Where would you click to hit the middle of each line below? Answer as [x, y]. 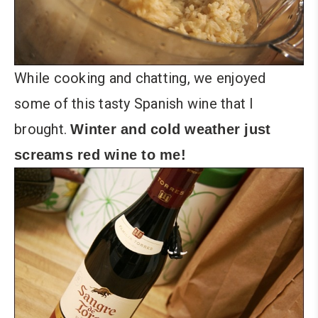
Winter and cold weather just [171, 129]
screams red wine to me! [100, 154]
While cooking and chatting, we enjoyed [140, 78]
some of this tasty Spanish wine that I [134, 103]
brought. [43, 129]
